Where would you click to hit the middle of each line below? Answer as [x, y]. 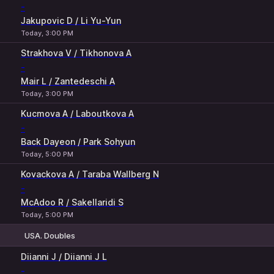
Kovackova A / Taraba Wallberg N [90, 174]
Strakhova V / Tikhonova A [76, 53]
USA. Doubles [50, 235]
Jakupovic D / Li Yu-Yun [71, 20]
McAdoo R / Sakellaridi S [72, 202]
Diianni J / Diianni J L [64, 257]
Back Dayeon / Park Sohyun [78, 142]
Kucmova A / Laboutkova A [77, 113]
